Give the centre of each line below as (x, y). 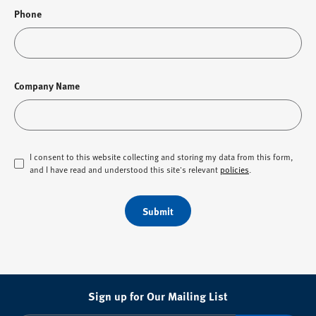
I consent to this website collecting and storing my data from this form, (161, 157)
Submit (158, 211)
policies (235, 169)
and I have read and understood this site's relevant (125, 169)
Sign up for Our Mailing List (158, 296)
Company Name (47, 85)
